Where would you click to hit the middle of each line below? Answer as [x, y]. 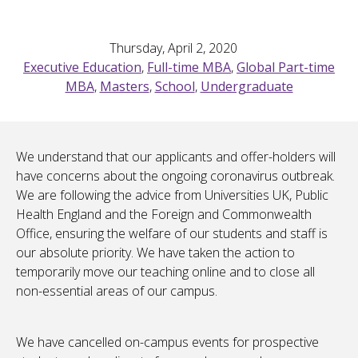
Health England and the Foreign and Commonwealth [164, 215]
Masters [124, 87]
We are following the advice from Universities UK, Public [172, 195]
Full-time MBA [189, 68]
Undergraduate [247, 87]
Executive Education [82, 68]
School [175, 87]
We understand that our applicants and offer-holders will [176, 157]
